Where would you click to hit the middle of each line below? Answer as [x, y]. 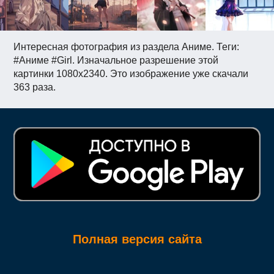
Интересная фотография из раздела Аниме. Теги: [127, 47]
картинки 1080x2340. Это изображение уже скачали [131, 74]
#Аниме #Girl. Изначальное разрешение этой [116, 61]
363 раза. [35, 87]
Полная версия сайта [137, 239]
